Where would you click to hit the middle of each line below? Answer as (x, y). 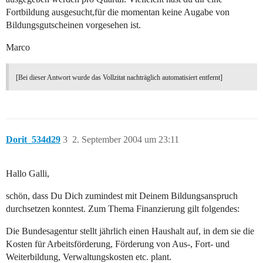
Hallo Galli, (28, 174)
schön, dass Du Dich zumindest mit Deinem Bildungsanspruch (122, 196)
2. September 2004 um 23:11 (126, 140)
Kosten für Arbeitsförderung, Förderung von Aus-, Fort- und (118, 244)
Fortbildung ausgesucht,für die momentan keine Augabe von (118, 12)
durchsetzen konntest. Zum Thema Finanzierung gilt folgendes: (123, 209)
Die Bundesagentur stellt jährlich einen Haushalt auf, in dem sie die (130, 231)
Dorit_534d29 (33, 140)
